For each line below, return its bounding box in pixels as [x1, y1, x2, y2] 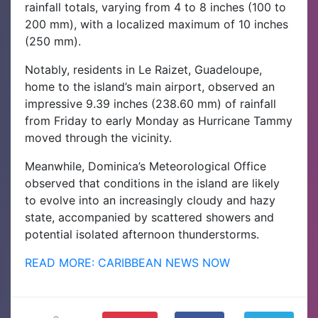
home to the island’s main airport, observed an [25, 79, 275, 94]
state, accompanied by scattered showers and [25, 209, 274, 224]
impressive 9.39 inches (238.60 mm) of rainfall [25, 96, 276, 111]
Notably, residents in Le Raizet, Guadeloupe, [25, 62, 262, 77]
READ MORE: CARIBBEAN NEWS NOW [25, 255, 230, 270]
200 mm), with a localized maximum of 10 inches [25, 16, 288, 31]
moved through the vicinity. [25, 130, 172, 145]
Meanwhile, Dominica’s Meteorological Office [25, 158, 266, 173]
